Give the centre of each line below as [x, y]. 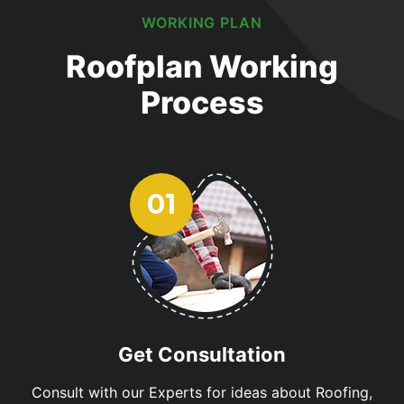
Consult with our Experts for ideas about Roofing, [202, 392]
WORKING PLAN [202, 22]
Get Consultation [202, 354]
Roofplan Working [202, 66]
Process [202, 102]
